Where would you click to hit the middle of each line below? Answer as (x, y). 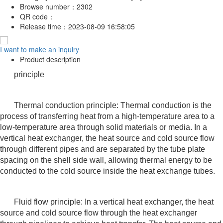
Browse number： (48, 6)
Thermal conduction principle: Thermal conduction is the (113, 105)
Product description (50, 59)
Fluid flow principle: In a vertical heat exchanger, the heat (114, 202)
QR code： (38, 16)
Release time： (44, 26)
